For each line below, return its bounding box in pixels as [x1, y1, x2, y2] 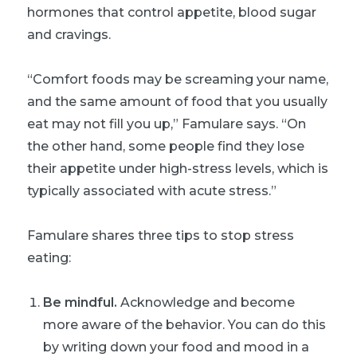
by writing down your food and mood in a [43, 339, 309, 355]
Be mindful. [43, 294, 117, 310]
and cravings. [27, 26, 111, 42]
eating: [27, 249, 71, 265]
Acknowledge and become [117, 294, 295, 310]
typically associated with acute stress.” [27, 182, 277, 198]
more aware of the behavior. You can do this [43, 316, 326, 332]
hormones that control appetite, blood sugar [27, 4, 316, 20]
